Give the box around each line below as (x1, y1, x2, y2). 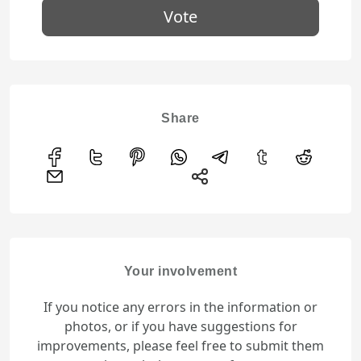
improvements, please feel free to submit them (37, 337, 324, 355)
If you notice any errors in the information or (44, 298, 317, 317)
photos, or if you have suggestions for (64, 317, 297, 336)
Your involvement (123, 264, 238, 279)
